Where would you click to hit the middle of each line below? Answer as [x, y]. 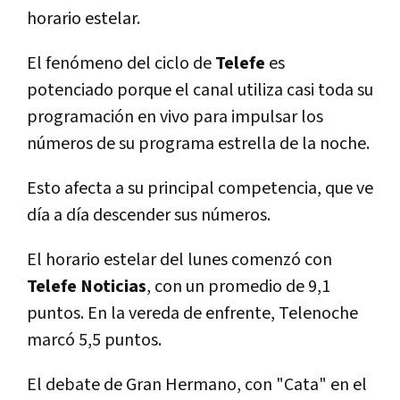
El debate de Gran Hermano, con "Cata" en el [197, 384]
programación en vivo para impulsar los [175, 117]
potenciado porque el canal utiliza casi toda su [200, 90]
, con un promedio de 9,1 [238, 286]
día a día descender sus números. [149, 215]
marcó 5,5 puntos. [94, 340]
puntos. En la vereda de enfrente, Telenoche [192, 313]
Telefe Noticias [87, 286]
